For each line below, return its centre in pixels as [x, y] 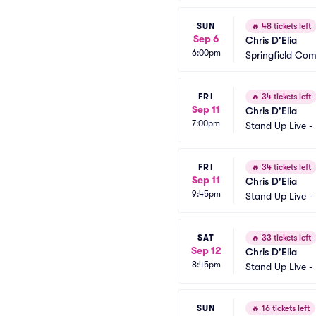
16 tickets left [285, 308]
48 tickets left [285, 26]
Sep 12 [206, 250]
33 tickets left [285, 238]
